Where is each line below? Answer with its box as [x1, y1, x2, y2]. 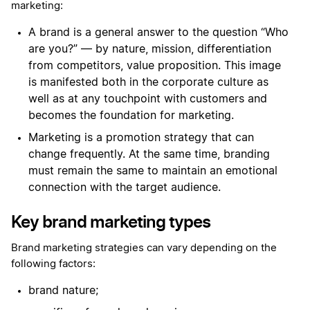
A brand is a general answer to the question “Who [28, 27, 289, 39]
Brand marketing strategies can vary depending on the [11, 243, 277, 254]
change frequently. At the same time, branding [28, 149, 270, 161]
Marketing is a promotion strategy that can [28, 132, 254, 144]
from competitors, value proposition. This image [28, 60, 281, 72]
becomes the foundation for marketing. [28, 110, 234, 122]
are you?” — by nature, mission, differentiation [28, 44, 271, 55]
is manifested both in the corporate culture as [28, 77, 268, 89]
